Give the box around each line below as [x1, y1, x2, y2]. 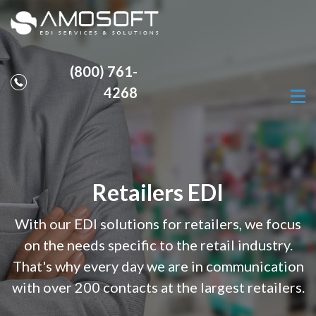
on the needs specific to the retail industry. [23, 236, 293, 253]
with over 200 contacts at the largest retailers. [11, 278, 305, 296]
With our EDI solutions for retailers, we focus [15, 214, 301, 232]
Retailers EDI [92, 178, 224, 206]
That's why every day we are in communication [12, 257, 304, 274]
